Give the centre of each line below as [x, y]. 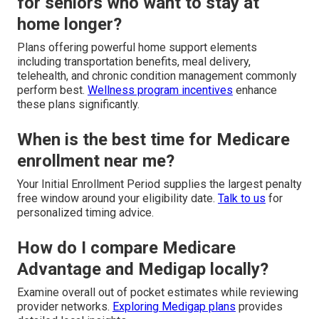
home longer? [69, 24]
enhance [255, 90]
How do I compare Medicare [126, 247]
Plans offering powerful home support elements [137, 47]
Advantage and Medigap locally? [143, 269]
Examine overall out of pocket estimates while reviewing [158, 292]
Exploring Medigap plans [174, 306]
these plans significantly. [78, 104]
